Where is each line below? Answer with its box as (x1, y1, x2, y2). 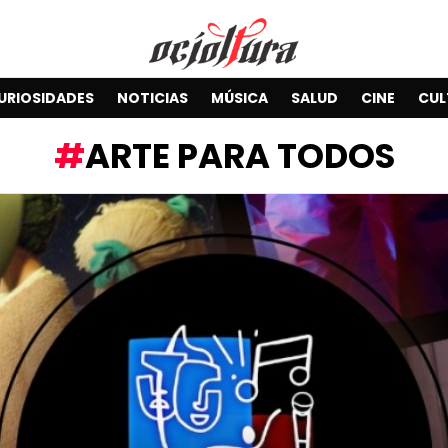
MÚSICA (210, 87, 268, 108)
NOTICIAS (116, 87, 188, 108)
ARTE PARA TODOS (84, 131, 395, 180)
